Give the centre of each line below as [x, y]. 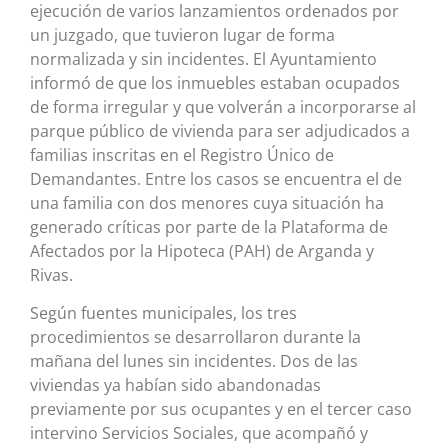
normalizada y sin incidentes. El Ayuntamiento [203, 58]
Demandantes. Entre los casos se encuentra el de [216, 178]
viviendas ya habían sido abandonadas [175, 385]
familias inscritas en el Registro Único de [182, 154]
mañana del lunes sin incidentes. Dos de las [194, 361]
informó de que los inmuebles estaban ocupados [215, 82]
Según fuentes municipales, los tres [163, 313]
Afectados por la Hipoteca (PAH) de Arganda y [202, 250]
